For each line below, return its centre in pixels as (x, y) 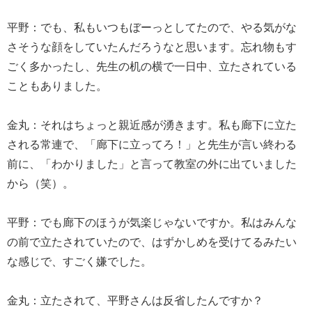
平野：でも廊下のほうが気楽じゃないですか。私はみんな (152, 221)
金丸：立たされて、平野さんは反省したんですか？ (135, 299)
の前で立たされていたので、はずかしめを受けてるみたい (152, 241)
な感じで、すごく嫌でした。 (79, 260)
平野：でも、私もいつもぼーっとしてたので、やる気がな (152, 26)
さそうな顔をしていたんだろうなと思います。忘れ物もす (152, 46)
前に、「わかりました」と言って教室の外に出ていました (152, 163)
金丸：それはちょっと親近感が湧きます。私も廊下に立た (152, 124)
